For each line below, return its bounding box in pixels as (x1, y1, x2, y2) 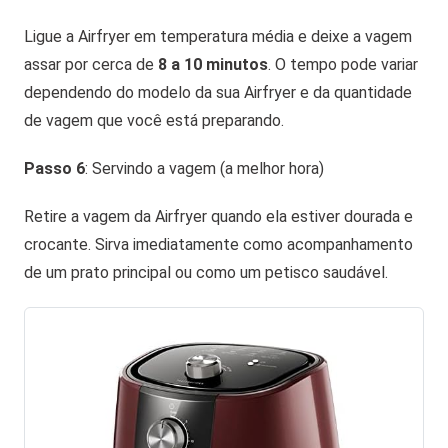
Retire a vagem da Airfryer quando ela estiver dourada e (24, 206, 413, 226)
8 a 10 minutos (158, 54, 268, 74)
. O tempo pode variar (268, 54, 418, 74)
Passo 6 (24, 158, 85, 178)
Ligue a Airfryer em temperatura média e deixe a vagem (24, 26, 412, 46)
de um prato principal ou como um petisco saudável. (24, 262, 388, 282)
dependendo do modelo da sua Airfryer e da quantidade (24, 82, 412, 102)
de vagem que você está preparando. (24, 110, 284, 130)
